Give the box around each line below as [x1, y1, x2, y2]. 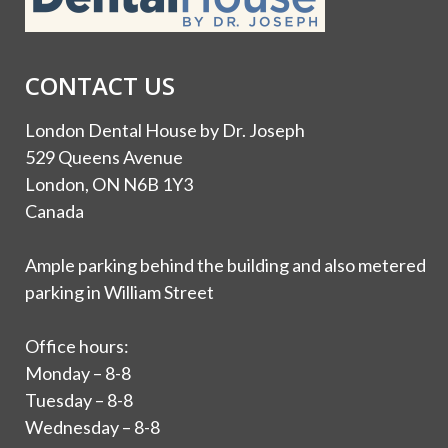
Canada [25, 199, 84, 222]
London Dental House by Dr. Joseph [25, 118, 305, 141]
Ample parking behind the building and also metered [25, 253, 426, 276]
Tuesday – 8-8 [25, 388, 133, 411]
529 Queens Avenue [25, 145, 183, 168]
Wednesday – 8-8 [25, 415, 160, 438]
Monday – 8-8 [25, 361, 131, 384]
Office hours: [25, 334, 129, 357]
